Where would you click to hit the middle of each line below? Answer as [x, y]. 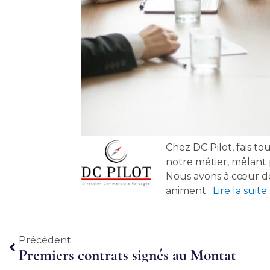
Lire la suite [240, 190]
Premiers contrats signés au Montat [127, 254]
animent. [190, 190]
